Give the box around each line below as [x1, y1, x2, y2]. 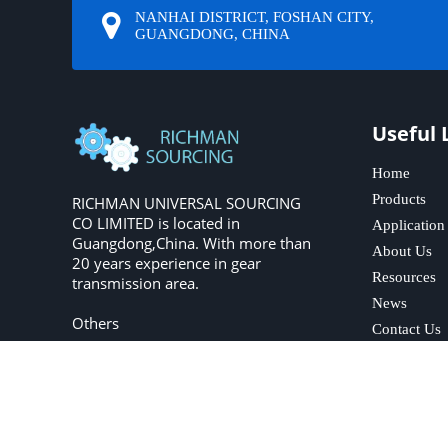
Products [372, 191, 426, 207]
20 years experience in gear [72, 252, 261, 273]
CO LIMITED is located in [72, 212, 240, 233]
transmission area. [72, 272, 199, 293]
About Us [372, 243, 432, 259]
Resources [372, 269, 436, 285]
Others [72, 312, 119, 333]
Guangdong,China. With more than [72, 232, 311, 253]
